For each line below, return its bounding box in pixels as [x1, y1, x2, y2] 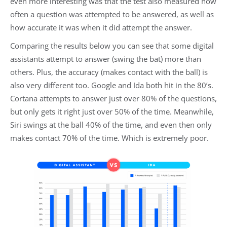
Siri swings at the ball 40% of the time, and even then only [10, 119, 212, 130]
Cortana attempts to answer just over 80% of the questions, [10, 93, 217, 103]
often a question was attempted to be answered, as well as [10, 9, 214, 19]
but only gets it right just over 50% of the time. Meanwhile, [10, 106, 214, 117]
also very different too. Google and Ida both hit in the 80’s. [10, 80, 213, 90]
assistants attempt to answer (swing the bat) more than [10, 53, 201, 64]
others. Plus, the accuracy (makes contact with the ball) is [10, 66, 208, 77]
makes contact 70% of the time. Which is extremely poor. [10, 132, 211, 143]
